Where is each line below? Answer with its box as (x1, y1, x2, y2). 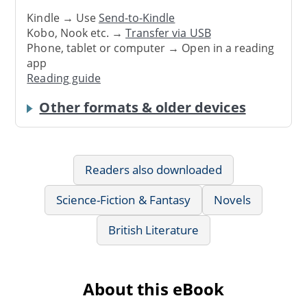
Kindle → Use (27, 10, 99, 26)
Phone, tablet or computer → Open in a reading (27, 40, 275, 56)
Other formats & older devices (39, 97, 246, 116)
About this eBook (83, 277, 224, 300)
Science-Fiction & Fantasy (56, 191, 191, 208)
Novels (213, 191, 251, 208)
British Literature (108, 221, 199, 238)
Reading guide (27, 71, 101, 86)
